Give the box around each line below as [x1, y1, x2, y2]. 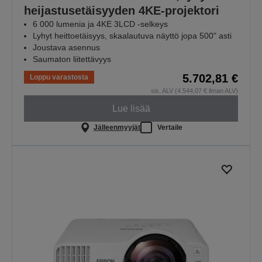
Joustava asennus [33, 43, 100, 53]
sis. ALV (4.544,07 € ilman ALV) [151, 87, 238, 95]
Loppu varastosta [30, 73, 88, 82]
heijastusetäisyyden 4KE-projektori [24, 4, 219, 18]
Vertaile [157, 123, 182, 132]
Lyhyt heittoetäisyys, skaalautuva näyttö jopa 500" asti [33, 31, 232, 41]
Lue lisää [112, 103, 150, 113]
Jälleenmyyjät [93, 123, 140, 132]
